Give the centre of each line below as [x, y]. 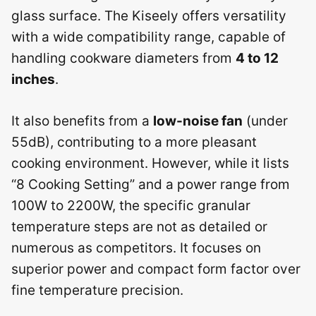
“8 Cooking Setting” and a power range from [151, 184]
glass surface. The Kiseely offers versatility [149, 16]
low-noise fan [198, 121]
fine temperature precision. [97, 290]
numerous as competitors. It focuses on [136, 248]
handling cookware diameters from [123, 58]
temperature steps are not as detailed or [139, 226]
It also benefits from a [82, 121]
